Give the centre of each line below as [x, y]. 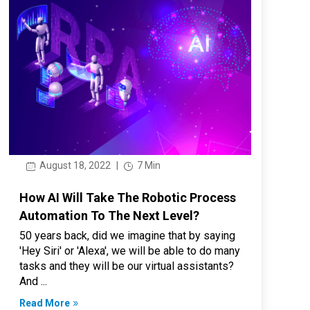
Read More [45, 303]
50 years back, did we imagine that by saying [128, 235]
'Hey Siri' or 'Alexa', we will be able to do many [130, 250]
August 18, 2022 [74, 165]
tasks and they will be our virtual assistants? [127, 266]
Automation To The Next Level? [110, 215]
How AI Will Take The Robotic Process [128, 197]
